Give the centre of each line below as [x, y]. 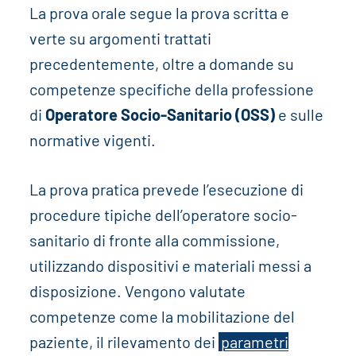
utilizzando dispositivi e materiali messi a [170, 266]
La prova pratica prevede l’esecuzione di [166, 190]
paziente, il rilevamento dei [124, 342]
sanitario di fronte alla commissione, [154, 240]
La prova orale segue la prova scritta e [159, 13]
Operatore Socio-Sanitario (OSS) [160, 115]
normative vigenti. [92, 140]
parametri [254, 342]
